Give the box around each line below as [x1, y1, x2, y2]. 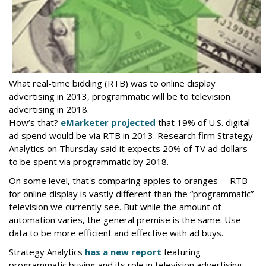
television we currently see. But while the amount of [9, 200, 221, 213]
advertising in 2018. [9, 103, 89, 115]
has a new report [85, 245, 161, 258]
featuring [161, 245, 201, 258]
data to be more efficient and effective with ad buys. [9, 226, 223, 239]
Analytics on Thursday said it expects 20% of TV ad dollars [9, 142, 248, 154]
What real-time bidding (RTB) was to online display [9, 77, 216, 89]
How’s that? [9, 116, 61, 128]
